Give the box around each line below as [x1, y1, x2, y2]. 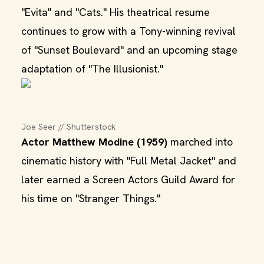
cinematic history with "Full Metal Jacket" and [21, 154, 236, 167]
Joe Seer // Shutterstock [21, 121, 115, 132]
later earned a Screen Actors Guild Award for [21, 173, 235, 186]
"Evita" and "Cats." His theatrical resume [21, 5, 210, 19]
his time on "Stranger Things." [21, 192, 160, 205]
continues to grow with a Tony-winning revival [21, 24, 236, 38]
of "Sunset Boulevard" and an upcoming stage [21, 43, 237, 57]
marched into [167, 135, 233, 148]
